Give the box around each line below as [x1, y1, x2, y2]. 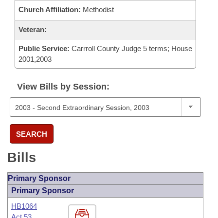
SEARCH [16, 129, 47, 138]
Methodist [81, 5, 114, 14]
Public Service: [18, 44, 70, 53]
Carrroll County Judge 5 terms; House [70, 44, 192, 53]
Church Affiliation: [18, 5, 81, 14]
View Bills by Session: [17, 82, 109, 91]
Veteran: [18, 25, 47, 34]
